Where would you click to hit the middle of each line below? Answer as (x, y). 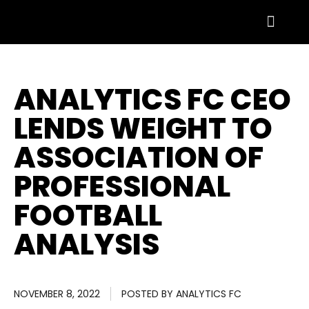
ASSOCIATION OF (139, 158)
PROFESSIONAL (122, 187)
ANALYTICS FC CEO (152, 100)
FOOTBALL (88, 216)
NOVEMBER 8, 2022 (57, 294)
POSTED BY (147, 294)
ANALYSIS (87, 245)
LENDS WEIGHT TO (143, 129)
